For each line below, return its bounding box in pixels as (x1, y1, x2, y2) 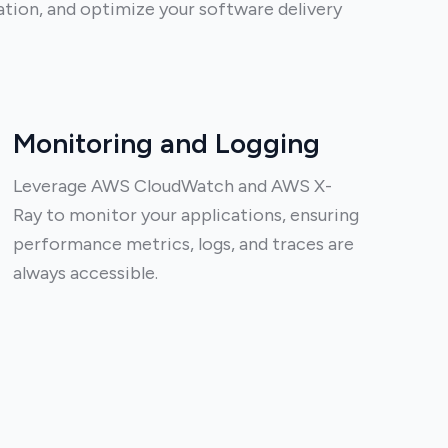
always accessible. (13, 262, 159, 284)
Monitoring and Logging (13, 126, 321, 160)
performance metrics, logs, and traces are (13, 233, 355, 255)
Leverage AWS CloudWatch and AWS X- (13, 175, 333, 197)
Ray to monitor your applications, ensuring (13, 204, 360, 226)
